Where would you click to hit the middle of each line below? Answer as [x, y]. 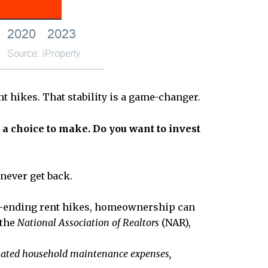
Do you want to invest [147, 129]
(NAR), [176, 223]
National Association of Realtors [88, 223]
